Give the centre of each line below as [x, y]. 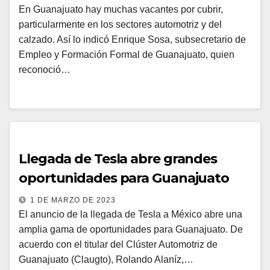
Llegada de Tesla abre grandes [118, 159]
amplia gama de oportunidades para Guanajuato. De [131, 229]
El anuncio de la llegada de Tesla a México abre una [130, 214]
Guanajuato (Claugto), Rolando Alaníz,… [106, 259]
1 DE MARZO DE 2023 [73, 200]
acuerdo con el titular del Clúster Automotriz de [118, 244]
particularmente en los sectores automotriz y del [120, 24]
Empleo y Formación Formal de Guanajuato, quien [127, 55]
